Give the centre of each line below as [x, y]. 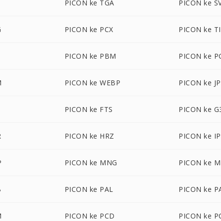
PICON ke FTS [89, 109]
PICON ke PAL [89, 189]
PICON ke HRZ [89, 136]
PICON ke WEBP [92, 83]
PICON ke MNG [91, 163]
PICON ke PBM [90, 56]
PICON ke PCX [89, 29]
